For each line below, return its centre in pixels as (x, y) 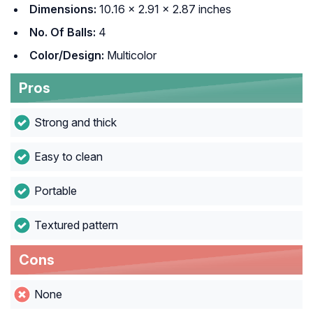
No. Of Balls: (63, 32)
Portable (55, 191)
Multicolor (130, 56)
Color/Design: (67, 56)
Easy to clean (68, 157)
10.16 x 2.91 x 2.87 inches (164, 9)
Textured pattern (76, 225)
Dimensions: (63, 9)
